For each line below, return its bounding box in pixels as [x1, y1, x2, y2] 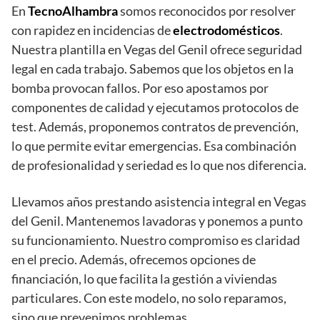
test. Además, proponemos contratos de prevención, [11, 119, 299, 135]
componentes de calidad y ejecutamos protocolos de [11, 99, 299, 116]
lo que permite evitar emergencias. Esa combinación [11, 138, 296, 154]
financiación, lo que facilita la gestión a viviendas [11, 271, 277, 287]
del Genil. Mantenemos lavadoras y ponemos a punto [11, 213, 303, 229]
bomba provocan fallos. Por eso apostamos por [11, 80, 269, 96]
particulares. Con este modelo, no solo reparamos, [11, 290, 286, 306]
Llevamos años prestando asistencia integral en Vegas [11, 194, 306, 210]
